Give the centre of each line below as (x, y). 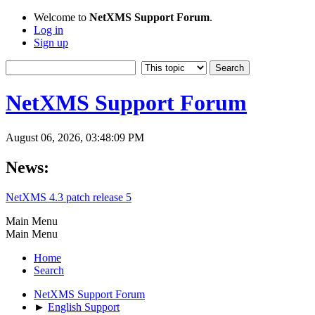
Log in (49, 30)
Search (49, 270)
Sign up (51, 43)
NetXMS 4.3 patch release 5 (69, 197)
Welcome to (62, 17)
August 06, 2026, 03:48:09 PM (75, 137)
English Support (84, 307)
